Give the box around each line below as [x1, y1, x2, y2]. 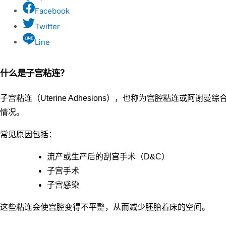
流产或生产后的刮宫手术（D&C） [47, 152, 169, 161]
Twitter [35, 22, 60, 31]
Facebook [35, 6, 70, 16]
